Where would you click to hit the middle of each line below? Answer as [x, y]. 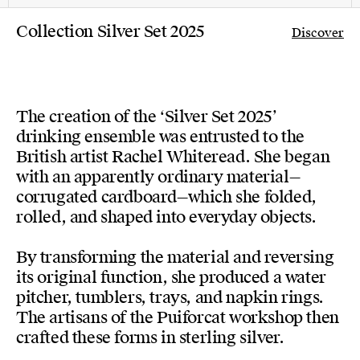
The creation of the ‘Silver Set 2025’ [147, 117]
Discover [318, 33]
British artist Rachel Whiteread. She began [173, 157]
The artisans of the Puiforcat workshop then [178, 318]
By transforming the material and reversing [175, 258]
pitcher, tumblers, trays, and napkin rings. [170, 298]
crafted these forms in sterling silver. [150, 338]
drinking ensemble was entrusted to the [160, 137]
